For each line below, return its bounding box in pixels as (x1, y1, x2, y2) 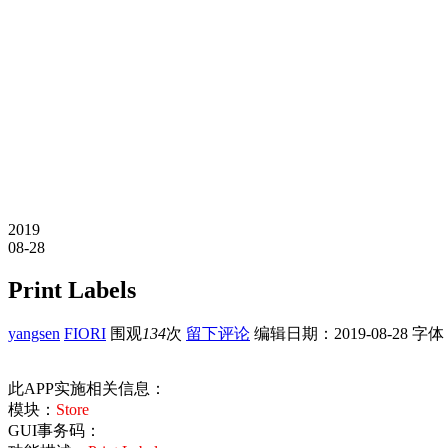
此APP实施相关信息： (8, 379, 166, 397)
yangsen (8, 324, 60, 342)
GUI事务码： (8, 421, 101, 439)
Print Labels (8, 276, 136, 303)
